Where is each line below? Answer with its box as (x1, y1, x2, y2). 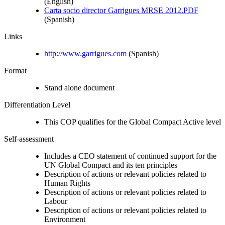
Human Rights (44, 178, 90, 187)
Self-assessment (4, 134, 54, 143)
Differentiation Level (4, 100, 70, 109)
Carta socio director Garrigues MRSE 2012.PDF (44, 6, 198, 15)
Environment (44, 214, 85, 223)
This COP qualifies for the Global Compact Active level (44, 117, 221, 126)
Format (4, 66, 27, 75)
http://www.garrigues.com (44, 49, 127, 58)
